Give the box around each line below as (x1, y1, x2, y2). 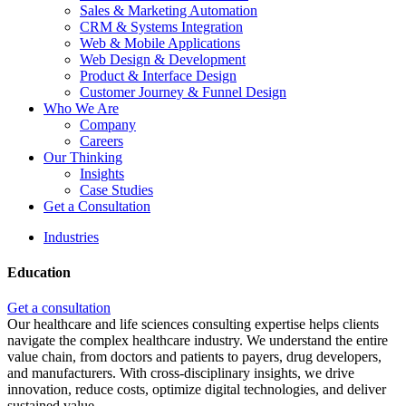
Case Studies (80, 181, 153, 198)
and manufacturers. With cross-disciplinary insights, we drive (7, 365, 354, 382)
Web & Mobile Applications (80, 34, 240, 51)
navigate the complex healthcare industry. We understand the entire (7, 333, 388, 349)
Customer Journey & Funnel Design (80, 83, 286, 100)
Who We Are (43, 100, 119, 116)
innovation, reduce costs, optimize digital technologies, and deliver (7, 382, 386, 398)
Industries (43, 228, 99, 245)
